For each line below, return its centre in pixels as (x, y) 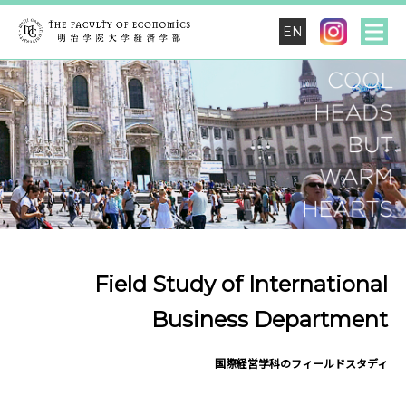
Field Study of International (241, 285)
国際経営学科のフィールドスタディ (301, 364)
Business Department (270, 320)
